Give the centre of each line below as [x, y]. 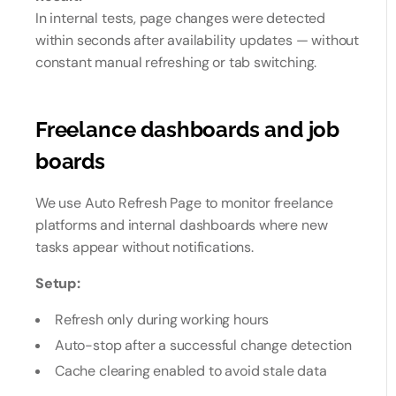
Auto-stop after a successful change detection [204, 345]
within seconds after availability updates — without [198, 40]
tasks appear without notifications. [145, 247]
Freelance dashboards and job [188, 129]
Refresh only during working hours [162, 320]
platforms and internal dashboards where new [182, 225]
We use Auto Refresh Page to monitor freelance [185, 203]
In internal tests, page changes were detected [181, 18]
